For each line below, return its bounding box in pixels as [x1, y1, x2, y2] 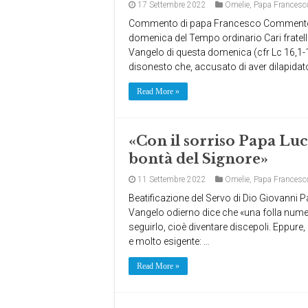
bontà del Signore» [129, 151, 268, 167]
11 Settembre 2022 [137, 175, 206, 184]
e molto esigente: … [129, 236, 210, 247]
